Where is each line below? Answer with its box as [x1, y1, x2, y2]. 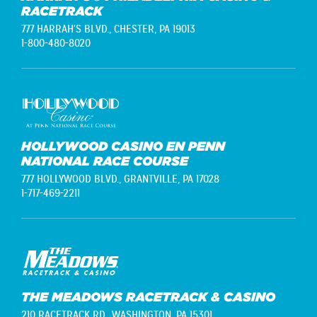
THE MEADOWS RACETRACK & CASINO [21, 289, 275, 304]
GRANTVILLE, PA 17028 [124, 172, 219, 187]
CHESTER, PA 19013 [114, 22, 195, 37]
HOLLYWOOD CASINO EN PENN [21, 139, 225, 154]
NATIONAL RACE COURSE [21, 154, 188, 169]
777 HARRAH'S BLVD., [21, 22, 114, 37]
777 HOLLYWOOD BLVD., [21, 172, 124, 187]
